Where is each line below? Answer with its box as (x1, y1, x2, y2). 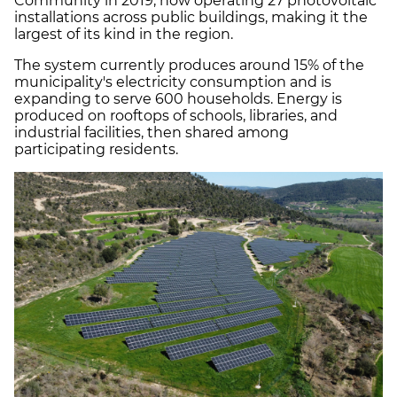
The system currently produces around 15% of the (14, 56, 364, 74)
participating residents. (14, 140, 182, 158)
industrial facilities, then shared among (14, 123, 289, 141)
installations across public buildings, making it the (14, 8, 368, 26)
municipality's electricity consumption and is (14, 73, 331, 90)
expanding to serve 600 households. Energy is (14, 90, 342, 107)
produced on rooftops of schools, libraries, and (14, 106, 338, 124)
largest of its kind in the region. (14, 25, 233, 43)
